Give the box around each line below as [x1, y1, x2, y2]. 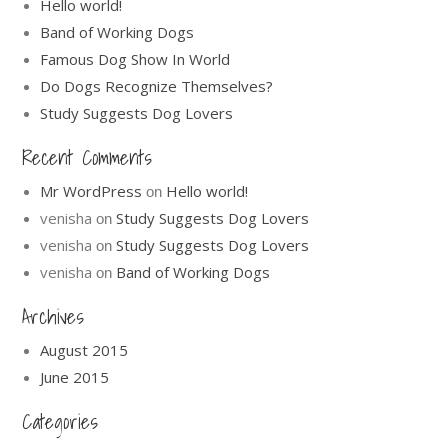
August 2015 [40, 340, 129, 360]
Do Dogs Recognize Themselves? [40, 76, 274, 96]
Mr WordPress [40, 181, 143, 201]
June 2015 [40, 367, 110, 387]
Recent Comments [22, 142, 153, 174]
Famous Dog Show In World [40, 49, 231, 69]
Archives [22, 301, 85, 333]
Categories [22, 406, 99, 438]
